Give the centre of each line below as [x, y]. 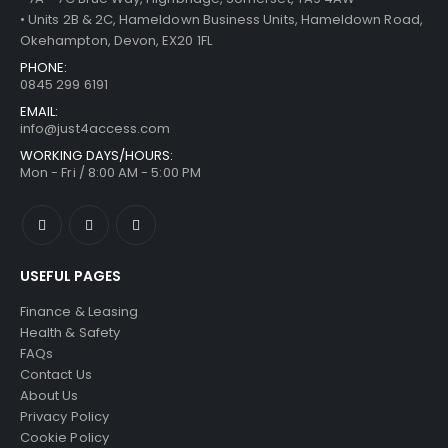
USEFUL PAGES [70, 276]
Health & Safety [70, 333]
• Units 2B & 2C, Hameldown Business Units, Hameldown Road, [221, 20]
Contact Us [56, 375]
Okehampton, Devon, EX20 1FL [116, 41]
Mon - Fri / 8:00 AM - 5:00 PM [110, 173]
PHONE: [44, 68]
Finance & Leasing [79, 312]
